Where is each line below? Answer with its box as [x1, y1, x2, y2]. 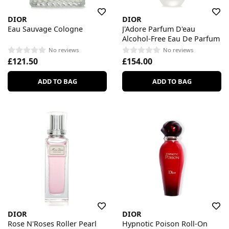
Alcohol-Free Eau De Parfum [122, 34, 220, 44]
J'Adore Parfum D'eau [122, 24, 195, 34]
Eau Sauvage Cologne [8, 24, 83, 34]
